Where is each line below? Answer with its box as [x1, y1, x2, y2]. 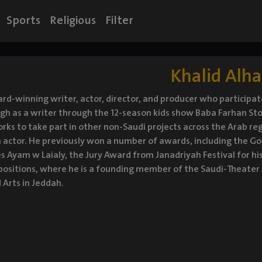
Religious [50, 12, 96, 30]
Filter [105, 12, 133, 30]
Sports [6, 12, 40, 30]
